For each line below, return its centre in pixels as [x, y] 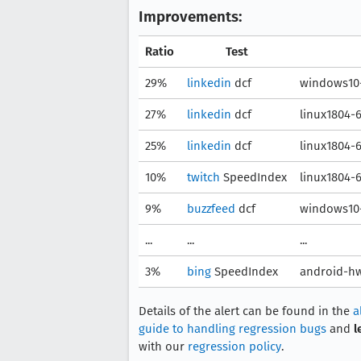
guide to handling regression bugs [232, 329]
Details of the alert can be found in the [246, 311]
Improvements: [191, 17]
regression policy [234, 346]
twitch [203, 177]
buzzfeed [211, 209]
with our [163, 346]
